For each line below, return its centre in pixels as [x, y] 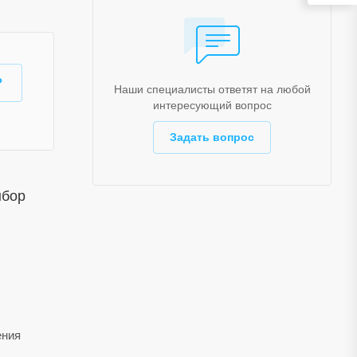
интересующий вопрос [212, 105]
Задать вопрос [212, 137]
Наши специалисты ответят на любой [212, 89]
